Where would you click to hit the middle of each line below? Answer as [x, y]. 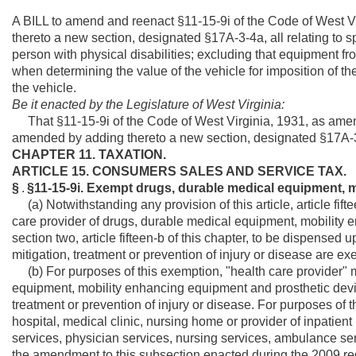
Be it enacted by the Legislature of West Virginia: [148, 104]
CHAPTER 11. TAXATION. [89, 155]
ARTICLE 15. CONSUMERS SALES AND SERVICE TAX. [179, 171]
